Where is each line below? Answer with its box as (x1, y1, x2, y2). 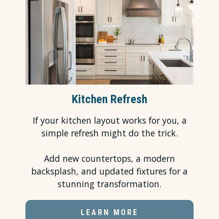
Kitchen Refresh (72, 92, 147, 107)
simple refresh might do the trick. (41, 127, 178, 139)
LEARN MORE (81, 208, 138, 218)
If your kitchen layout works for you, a (32, 114, 187, 127)
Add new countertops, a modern (44, 153, 175, 165)
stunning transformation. (58, 178, 161, 190)
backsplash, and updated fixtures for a (31, 165, 188, 177)
